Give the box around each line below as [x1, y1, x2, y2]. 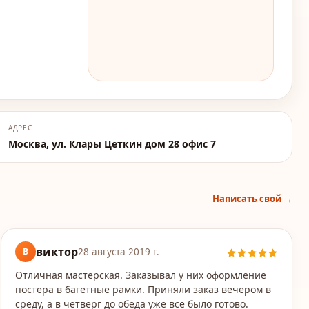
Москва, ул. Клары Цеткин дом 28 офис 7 [8, 137, 216, 150]
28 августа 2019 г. [78, 246, 160, 258]
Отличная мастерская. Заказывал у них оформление [15, 268, 267, 281]
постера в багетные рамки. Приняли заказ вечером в [15, 283, 272, 296]
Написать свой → [212, 192, 292, 205]
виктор [36, 244, 79, 259]
